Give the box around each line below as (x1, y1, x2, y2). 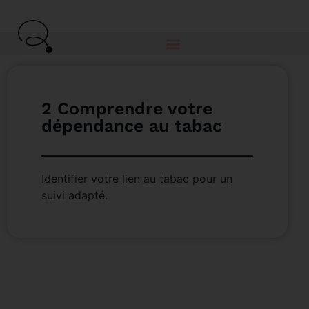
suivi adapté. (41, 188, 108, 202)
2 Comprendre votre (41, 99, 212, 119)
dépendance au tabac (41, 116, 222, 136)
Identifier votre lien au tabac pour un (41, 172, 232, 186)
